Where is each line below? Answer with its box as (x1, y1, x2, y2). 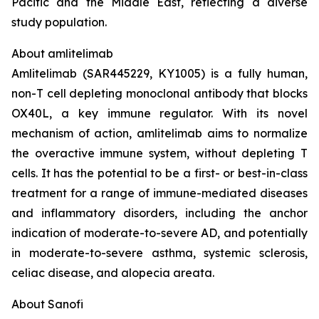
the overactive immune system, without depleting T (11, 146, 308, 161)
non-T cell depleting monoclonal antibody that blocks (11, 86, 308, 101)
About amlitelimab (11, 46, 113, 61)
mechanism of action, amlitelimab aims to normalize (11, 126, 308, 141)
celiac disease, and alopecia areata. (11, 266, 214, 281)
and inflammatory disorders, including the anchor (11, 206, 308, 221)
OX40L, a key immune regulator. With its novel (11, 106, 308, 121)
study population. (11, 15, 107, 30)
